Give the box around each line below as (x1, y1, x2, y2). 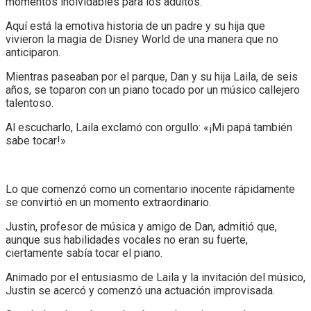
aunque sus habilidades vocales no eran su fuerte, (6, 233, 248, 246)
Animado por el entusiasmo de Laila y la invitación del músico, (6, 270, 305, 284)
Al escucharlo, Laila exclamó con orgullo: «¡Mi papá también (6, 120, 292, 134)
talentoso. (6, 96, 53, 110)
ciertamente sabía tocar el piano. (6, 246, 162, 260)
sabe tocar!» (6, 133, 66, 147)
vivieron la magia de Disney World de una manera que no (6, 32, 278, 46)
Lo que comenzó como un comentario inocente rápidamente (6, 182, 295, 196)
